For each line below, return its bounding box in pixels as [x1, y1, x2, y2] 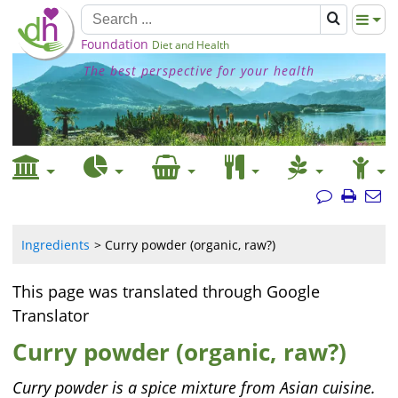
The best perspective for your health [84, 62, 314, 79]
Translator [12, 305, 89, 326]
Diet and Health [152, 37, 229, 52]
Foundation [81, 36, 148, 52]
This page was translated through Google [12, 281, 320, 302]
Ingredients [21, 236, 90, 253]
